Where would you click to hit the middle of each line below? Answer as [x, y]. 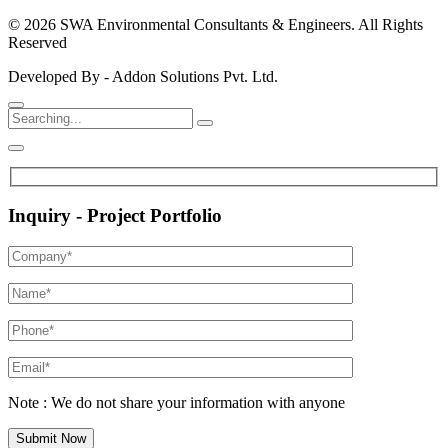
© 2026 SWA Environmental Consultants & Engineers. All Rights [215, 25]
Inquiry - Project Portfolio [115, 216]
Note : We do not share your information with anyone [176, 403]
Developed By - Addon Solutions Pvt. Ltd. [143, 77]
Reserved [37, 43]
